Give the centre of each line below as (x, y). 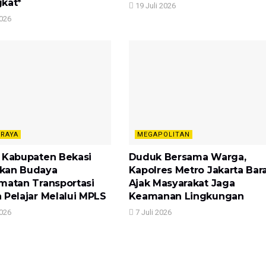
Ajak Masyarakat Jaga (182, 183)
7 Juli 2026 (152, 212)
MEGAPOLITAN (163, 134)
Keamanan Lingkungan (186, 196)
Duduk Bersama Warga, (187, 157)
